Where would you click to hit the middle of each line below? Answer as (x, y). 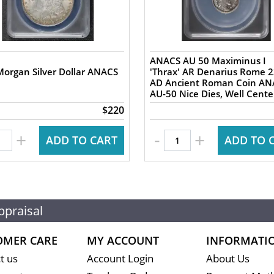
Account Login (120, 258)
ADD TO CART (81, 140)
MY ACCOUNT (123, 240)
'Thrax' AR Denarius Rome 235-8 (194, 72)
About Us (228, 258)
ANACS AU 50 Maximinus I (208, 61)
